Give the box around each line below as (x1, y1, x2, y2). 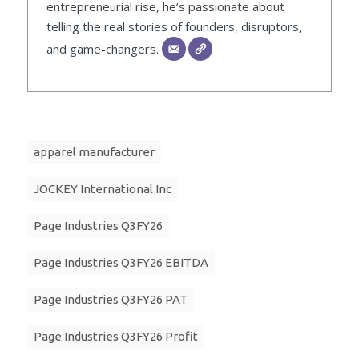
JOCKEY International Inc (34, 182, 171, 196)
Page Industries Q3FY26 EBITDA (34, 256, 208, 270)
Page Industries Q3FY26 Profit (34, 329, 198, 344)
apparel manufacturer (34, 145, 155, 159)
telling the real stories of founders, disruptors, (46, 18, 302, 35)
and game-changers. (46, 41, 162, 58)
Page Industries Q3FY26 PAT (34, 292, 188, 307)
